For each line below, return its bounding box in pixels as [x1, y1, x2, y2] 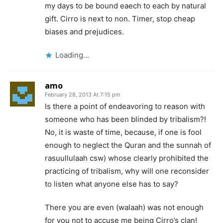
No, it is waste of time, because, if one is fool [45, 127, 202, 137]
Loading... [55, 50, 89, 60]
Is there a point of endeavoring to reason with [45, 101, 205, 111]
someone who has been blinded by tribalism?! [45, 114, 206, 124]
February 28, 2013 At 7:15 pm [45, 91, 120, 98]
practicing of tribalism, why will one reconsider [45, 166, 209, 176]
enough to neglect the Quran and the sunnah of [45, 140, 211, 150]
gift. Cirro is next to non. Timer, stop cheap [45, 13, 195, 23]
